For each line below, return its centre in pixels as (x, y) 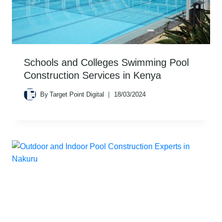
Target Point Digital (77, 94)
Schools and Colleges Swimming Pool (106, 63)
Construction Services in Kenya (92, 76)
